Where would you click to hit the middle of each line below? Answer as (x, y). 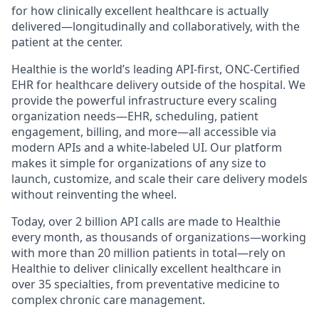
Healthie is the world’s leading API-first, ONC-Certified (156, 69)
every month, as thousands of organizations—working (159, 237)
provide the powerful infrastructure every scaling (144, 101)
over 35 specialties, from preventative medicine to (146, 284)
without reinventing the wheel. (94, 195)
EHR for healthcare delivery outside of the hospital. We (158, 85)
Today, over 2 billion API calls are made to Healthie (146, 222)
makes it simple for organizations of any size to (139, 163)
